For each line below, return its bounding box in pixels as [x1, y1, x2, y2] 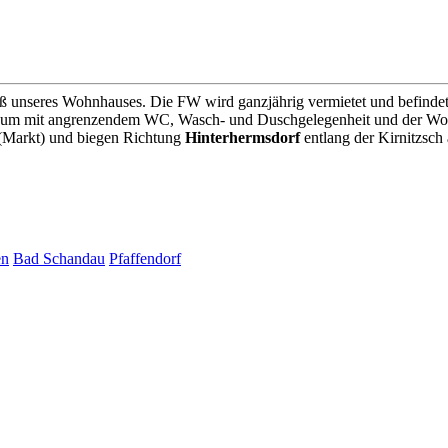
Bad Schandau [13, 249, 105, 267]
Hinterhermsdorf [185, 128, 300, 146]
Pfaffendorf [109, 249, 181, 267]
